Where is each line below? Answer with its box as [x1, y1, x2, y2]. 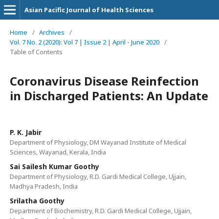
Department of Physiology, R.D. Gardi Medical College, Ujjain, [10, 172, 186, 181]
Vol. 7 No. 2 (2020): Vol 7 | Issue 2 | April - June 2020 [10, 38, 159, 46]
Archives [39, 28, 65, 37]
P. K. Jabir [10, 128, 42, 137]
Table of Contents [10, 47, 63, 56]
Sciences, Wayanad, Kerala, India [10, 148, 106, 156]
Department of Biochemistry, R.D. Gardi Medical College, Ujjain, [10, 206, 192, 215]
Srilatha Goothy [10, 196, 65, 205]
